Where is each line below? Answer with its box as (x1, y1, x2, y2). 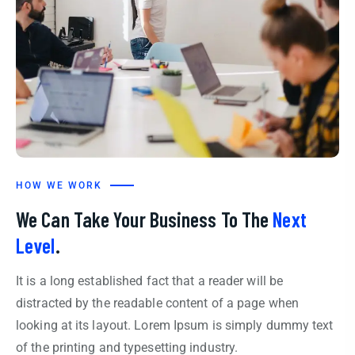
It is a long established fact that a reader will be (16, 273, 284, 289)
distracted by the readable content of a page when (16, 296, 299, 311)
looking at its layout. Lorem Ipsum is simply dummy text (16, 318, 334, 334)
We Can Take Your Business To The (16, 207, 273, 232)
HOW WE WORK (16, 180, 102, 192)
